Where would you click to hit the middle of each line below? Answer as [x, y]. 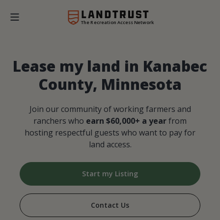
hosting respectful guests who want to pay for [110, 133]
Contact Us [110, 205]
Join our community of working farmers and [110, 109]
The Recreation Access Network [117, 22]
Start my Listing [110, 174]
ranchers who [60, 121]
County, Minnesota [110, 84]
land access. [110, 145]
